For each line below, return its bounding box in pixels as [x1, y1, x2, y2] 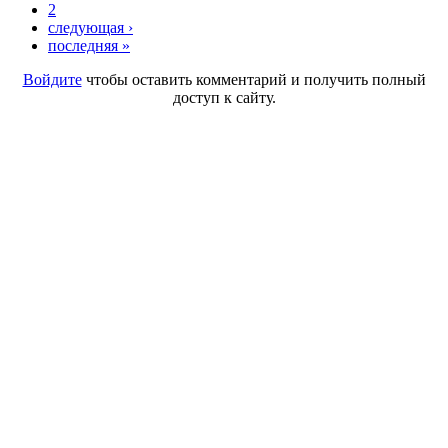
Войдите [22, 71, 82, 89]
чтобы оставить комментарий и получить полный [81, 71, 426, 89]
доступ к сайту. [172, 89, 276, 107]
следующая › [48, 19, 133, 37]
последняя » [48, 37, 130, 55]
